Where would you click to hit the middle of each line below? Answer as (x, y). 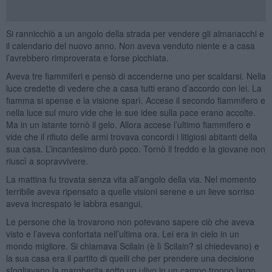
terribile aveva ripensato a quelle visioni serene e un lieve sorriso (130, 191)
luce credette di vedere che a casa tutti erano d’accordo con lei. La (134, 88)
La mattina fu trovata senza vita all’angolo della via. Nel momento (131, 179)
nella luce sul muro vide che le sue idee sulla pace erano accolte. (131, 112)
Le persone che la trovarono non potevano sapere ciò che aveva (130, 221)
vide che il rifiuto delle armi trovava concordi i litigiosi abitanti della (131, 136)
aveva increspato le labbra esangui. (74, 203)
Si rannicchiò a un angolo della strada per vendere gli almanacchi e (135, 33)
